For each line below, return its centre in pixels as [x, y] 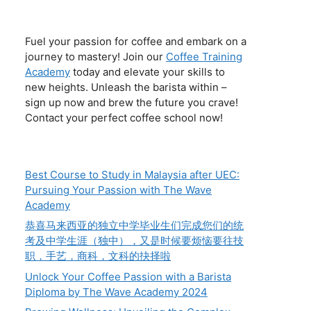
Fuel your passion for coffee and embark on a [136, 41]
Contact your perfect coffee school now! [124, 117]
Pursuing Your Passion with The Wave [118, 190]
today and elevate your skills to [148, 72]
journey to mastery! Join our [95, 56]
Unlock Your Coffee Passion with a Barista [128, 276]
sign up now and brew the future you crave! [132, 102]
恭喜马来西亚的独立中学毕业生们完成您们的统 [134, 226]
